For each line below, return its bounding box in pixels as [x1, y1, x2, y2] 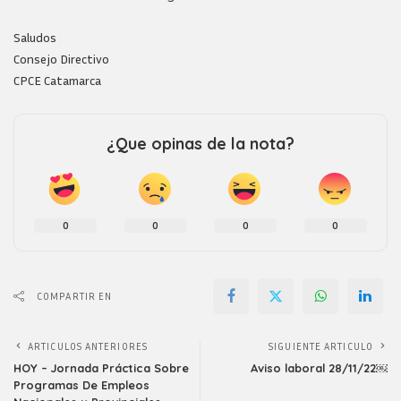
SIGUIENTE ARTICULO [269, 340, 373, 352]
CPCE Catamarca [13, 73, 101, 88]
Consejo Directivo [13, 51, 109, 66]
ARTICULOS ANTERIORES [28, 340, 148, 352]
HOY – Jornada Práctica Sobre [13, 361, 189, 375]
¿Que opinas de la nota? [107, 133, 294, 154]
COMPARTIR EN [37, 290, 113, 302]
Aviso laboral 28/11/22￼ [251, 361, 388, 375]
